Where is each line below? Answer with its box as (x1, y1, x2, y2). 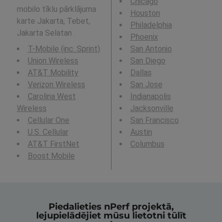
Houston (130, 8, 160, 18)
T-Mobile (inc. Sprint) (27, 44, 100, 54)
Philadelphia (130, 20, 172, 30)
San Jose (130, 79, 163, 89)
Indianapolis (130, 91, 171, 101)
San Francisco (130, 115, 179, 125)
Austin (130, 127, 152, 137)
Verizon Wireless (27, 79, 85, 89)
